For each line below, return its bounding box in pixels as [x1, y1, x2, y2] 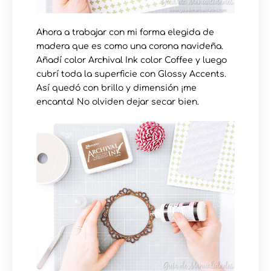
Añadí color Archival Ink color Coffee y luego [36, 55, 227, 65]
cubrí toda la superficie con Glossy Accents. [36, 69, 226, 79]
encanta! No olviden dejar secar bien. [36, 97, 199, 106]
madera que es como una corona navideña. [36, 41, 223, 51]
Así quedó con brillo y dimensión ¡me [36, 83, 197, 93]
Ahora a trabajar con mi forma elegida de [36, 27, 214, 37]
